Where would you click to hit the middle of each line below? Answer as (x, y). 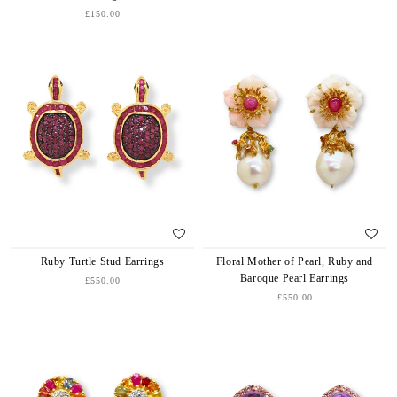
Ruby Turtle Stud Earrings (102, 261)
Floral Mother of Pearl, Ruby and (295, 261)
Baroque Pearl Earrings (295, 278)
